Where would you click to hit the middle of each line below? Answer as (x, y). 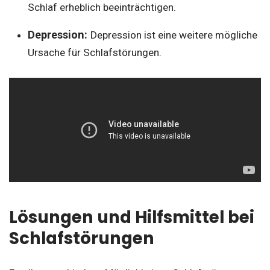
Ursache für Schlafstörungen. (94, 52)
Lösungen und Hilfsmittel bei (132, 218)
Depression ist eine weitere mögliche (174, 35)
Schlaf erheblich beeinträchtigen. (102, 7)
